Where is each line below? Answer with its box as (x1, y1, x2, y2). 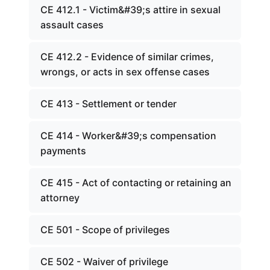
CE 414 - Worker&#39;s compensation (40, 130, 216, 142)
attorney (40, 192, 80, 204)
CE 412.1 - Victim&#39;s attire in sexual (40, 4, 221, 16)
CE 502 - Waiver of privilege (40, 256, 168, 268)
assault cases (40, 19, 104, 31)
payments (40, 145, 86, 157)
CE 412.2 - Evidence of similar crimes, (40, 51, 214, 63)
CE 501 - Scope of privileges (40, 224, 170, 236)
